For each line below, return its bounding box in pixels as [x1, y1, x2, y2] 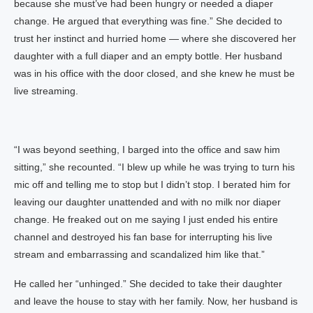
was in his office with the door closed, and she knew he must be [14, 68, 295, 79]
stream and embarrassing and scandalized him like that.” [14, 249, 265, 260]
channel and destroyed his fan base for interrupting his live [14, 231, 272, 242]
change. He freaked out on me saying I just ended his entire [14, 214, 278, 225]
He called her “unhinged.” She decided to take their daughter [14, 278, 282, 289]
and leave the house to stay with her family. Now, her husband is [14, 296, 298, 307]
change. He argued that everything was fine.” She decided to [14, 15, 282, 27]
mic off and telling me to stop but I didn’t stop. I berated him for [14, 179, 291, 190]
